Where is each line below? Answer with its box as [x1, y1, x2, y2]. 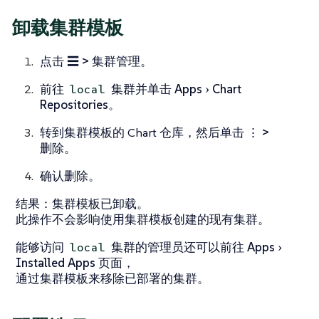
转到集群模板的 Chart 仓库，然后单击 [40, 124, 247, 140]
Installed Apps [16, 254, 95, 271]
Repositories [40, 96, 108, 113]
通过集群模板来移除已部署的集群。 [16, 270, 209, 286]
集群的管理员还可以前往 [108, 239, 248, 255]
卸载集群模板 [12, 16, 123, 40]
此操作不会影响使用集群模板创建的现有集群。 [16, 211, 270, 227]
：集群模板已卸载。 [40, 195, 149, 211]
